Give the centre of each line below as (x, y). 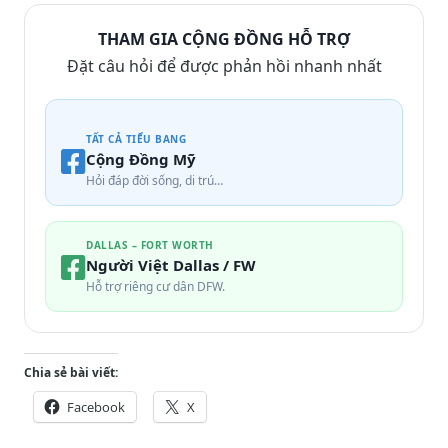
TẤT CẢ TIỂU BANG (136, 139)
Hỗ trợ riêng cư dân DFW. (155, 287)
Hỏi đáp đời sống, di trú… (154, 181)
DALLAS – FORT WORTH (150, 245)
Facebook (96, 407)
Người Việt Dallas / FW (171, 265)
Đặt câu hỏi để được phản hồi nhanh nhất (224, 66)
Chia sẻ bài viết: (71, 373)
